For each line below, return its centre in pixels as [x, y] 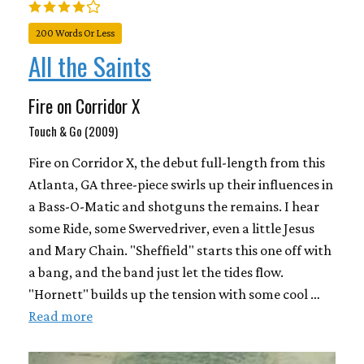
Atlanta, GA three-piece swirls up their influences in [181, 185]
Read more [61, 316]
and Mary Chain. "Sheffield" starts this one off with [180, 251]
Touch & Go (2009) [73, 131]
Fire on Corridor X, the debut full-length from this [177, 163]
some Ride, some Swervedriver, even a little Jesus [171, 229]
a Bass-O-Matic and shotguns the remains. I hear [174, 207]
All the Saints [90, 66]
